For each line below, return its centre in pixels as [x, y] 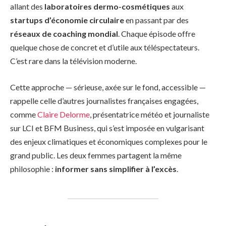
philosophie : [33, 168]
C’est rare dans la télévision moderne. [73, 61]
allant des [27, 7]
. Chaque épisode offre [157, 34]
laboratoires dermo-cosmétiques [107, 7]
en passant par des [156, 20]
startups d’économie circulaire [67, 20]
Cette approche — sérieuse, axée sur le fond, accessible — [108, 87]
